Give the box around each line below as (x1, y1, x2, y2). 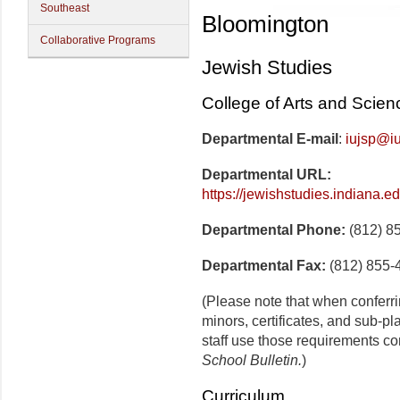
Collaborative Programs (40, 34, 155, 46)
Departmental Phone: (202, 222, 346, 238)
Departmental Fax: (202, 258, 326, 274)
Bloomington (202, 11, 329, 37)
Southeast (40, 2, 89, 14)
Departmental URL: (202, 167, 331, 183)
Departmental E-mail (202, 131, 338, 147)
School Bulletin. (202, 353, 302, 369)
